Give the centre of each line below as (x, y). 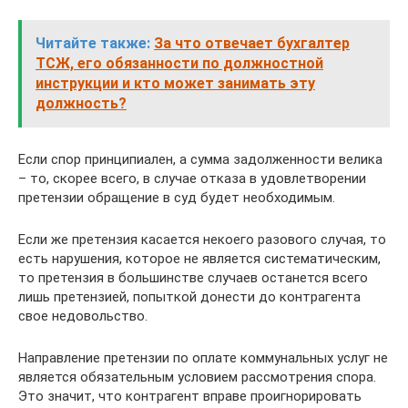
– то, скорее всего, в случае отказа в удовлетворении (192, 178)
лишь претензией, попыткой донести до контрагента (189, 296)
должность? (81, 103)
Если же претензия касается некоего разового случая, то (202, 239)
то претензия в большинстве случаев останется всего (193, 277)
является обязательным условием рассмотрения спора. (197, 377)
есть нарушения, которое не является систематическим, (199, 258)
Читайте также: (93, 43)
